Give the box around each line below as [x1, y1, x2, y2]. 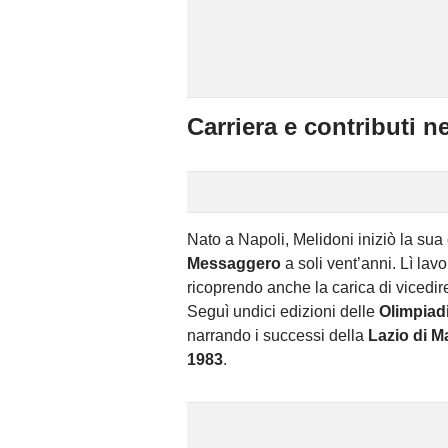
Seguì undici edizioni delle [187, 303, 379, 321]
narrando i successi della [187, 327, 368, 345]
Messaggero [187, 255, 281, 273]
